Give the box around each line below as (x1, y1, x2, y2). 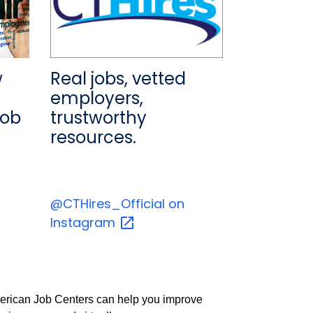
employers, (50, 86, 143, 110)
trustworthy (50, 105, 147, 129)
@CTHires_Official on (50, 194, 184, 212)
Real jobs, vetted (50, 66, 186, 90)
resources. (50, 125, 136, 149)
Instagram (50, 213, 119, 231)
